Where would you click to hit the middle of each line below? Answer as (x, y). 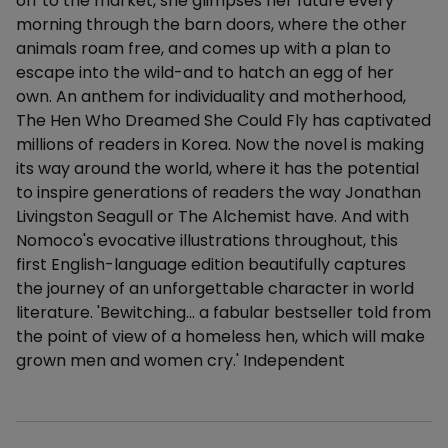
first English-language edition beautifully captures (211, 264)
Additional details (82, 431)
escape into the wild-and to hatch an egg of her (205, 72)
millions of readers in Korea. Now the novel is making (220, 144)
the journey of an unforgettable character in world (215, 288)
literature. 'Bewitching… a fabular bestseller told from (223, 312)
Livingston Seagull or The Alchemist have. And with (212, 216)
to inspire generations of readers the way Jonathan (218, 192)
